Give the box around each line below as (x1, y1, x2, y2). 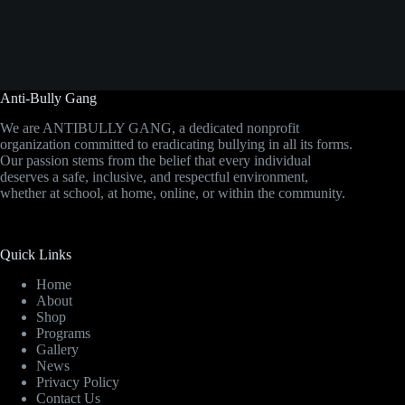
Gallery (36, 342, 79, 357)
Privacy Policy (36, 374, 119, 390)
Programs (36, 325, 90, 341)
